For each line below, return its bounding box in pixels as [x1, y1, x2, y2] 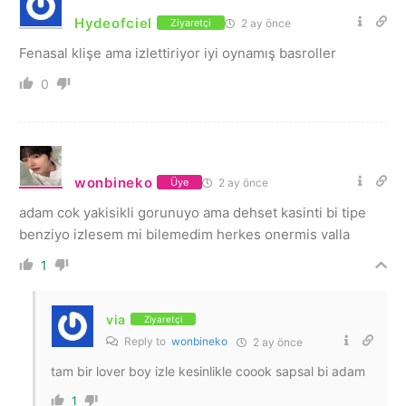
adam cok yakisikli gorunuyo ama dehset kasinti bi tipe [19, 203, 366, 221]
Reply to [121, 333, 171, 348]
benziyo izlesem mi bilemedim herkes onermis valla [19, 225, 350, 243]
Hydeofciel [74, 14, 152, 32]
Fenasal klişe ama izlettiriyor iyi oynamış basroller [19, 43, 336, 62]
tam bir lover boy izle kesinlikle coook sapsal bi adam [51, 362, 365, 379]
